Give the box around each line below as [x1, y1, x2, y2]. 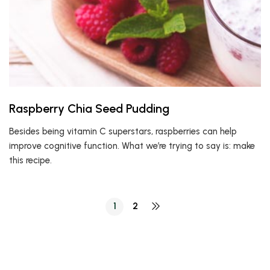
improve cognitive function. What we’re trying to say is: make [9, 140, 255, 151]
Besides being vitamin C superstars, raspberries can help [9, 126, 237, 137]
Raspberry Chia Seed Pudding [9, 101, 169, 116]
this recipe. [9, 155, 52, 166]
